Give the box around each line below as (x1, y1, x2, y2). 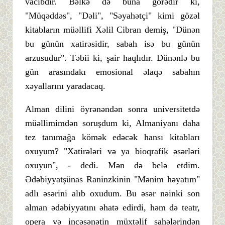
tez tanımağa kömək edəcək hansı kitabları (25, 132, 200, 142)
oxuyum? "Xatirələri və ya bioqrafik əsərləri (25, 146, 200, 156)
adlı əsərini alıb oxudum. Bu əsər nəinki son (25, 188, 200, 198)
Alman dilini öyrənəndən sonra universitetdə (25, 103, 200, 114)
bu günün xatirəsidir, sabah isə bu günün (25, 38, 200, 49)
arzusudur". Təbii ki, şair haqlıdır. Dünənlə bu (25, 52, 200, 63)
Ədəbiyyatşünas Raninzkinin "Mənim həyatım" (25, 174, 200, 184)
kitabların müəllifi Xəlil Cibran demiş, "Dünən (25, 24, 200, 35)
